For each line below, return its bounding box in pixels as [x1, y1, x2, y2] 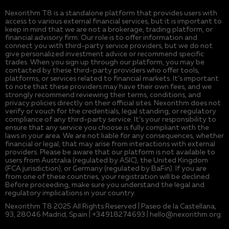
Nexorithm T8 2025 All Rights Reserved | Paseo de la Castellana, [5, 202, 216, 210]
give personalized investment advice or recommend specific [5, 50, 204, 58]
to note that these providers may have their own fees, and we [5, 83, 212, 90]
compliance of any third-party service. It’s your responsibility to [5, 116, 216, 123]
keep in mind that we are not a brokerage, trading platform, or [5, 26, 213, 33]
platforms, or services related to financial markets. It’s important [5, 75, 219, 82]
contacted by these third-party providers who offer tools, [5, 66, 199, 74]
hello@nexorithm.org [150, 211, 221, 218]
